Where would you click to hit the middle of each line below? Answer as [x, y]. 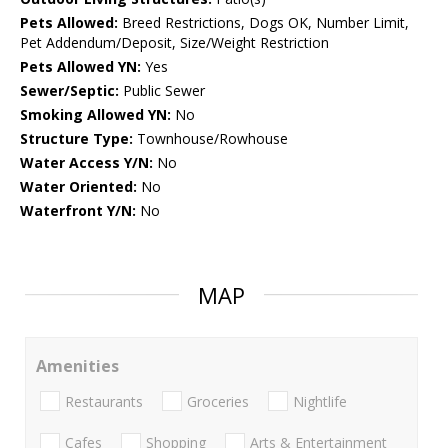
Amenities [77, 366]
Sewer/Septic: [69, 91]
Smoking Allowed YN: [95, 115]
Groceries [218, 401]
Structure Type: [76, 139]
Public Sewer [162, 91]
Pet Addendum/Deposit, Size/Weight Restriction [174, 43]
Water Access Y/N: [86, 163]
